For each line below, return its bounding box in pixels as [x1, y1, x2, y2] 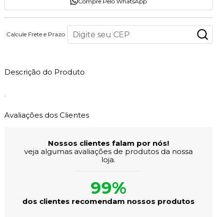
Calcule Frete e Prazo [6, 31, 65, 38]
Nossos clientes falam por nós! [47, 139, 169, 148]
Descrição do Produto [4, 67, 85, 77]
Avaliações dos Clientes [4, 110, 89, 120]
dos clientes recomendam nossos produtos [22, 197, 195, 206]
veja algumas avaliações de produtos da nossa [24, 147, 193, 156]
